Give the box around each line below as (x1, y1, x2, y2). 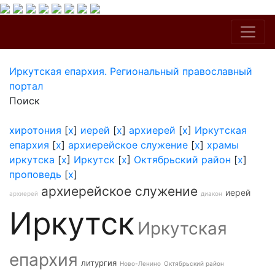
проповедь (9, 168, 61, 180)
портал (9, 80, 43, 92)
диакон (201, 190, 222, 197)
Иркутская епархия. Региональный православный (9, 65, 252, 77)
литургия (81, 258, 117, 268)
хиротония (9, 124, 61, 136)
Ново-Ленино (120, 260, 161, 267)
